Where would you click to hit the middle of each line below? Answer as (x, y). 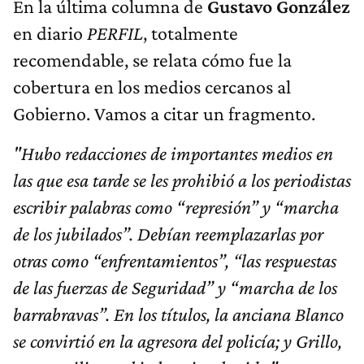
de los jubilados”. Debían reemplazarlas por (168, 233)
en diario (50, 32)
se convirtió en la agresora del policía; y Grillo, (178, 340)
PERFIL (115, 32)
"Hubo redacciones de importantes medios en (173, 153)
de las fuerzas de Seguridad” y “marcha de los (175, 287)
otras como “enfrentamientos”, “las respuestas (175, 260)
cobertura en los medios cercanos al (152, 86)
